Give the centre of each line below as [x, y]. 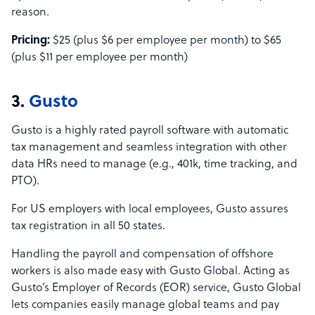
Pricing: [32, 41]
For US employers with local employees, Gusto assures [150, 210]
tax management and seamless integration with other [149, 148]
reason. [30, 13]
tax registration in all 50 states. [90, 227]
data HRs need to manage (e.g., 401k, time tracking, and [154, 165]
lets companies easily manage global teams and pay [145, 306]
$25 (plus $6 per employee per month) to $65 [167, 41]
